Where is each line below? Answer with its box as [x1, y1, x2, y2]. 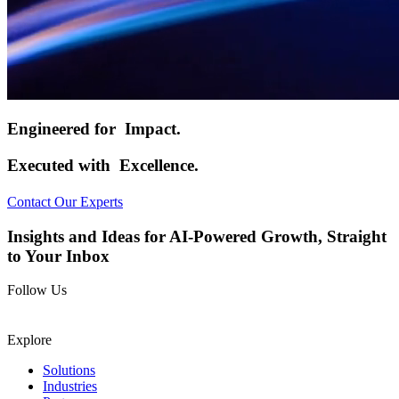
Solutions [43, 362, 95, 379]
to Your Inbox [7, 246, 110, 265]
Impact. [125, 119, 181, 139]
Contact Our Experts [7, 193, 123, 209]
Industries [43, 379, 97, 395]
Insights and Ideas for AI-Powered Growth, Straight [7, 226, 387, 246]
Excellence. [119, 156, 199, 175]
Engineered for [7, 119, 125, 139]
